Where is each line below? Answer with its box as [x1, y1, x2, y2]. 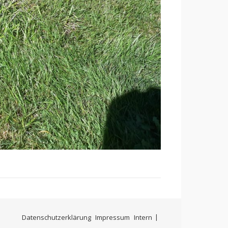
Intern [134, 213, 152, 222]
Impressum [95, 213, 130, 222]
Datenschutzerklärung [22, 213, 91, 222]
